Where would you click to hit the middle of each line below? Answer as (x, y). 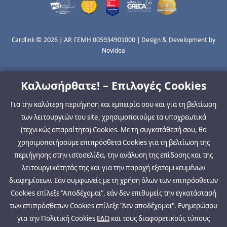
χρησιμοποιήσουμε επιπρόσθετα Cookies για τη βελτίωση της (113, 142)
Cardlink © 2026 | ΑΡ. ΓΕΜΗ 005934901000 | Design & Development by (113, 40)
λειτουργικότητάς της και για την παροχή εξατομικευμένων (113, 168)
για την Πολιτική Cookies (57, 218)
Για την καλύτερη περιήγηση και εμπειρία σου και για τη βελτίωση (113, 104)
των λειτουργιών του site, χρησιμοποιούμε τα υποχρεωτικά (113, 117)
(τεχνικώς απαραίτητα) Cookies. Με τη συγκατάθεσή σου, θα (113, 130)
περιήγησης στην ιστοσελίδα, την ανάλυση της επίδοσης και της (113, 155)
